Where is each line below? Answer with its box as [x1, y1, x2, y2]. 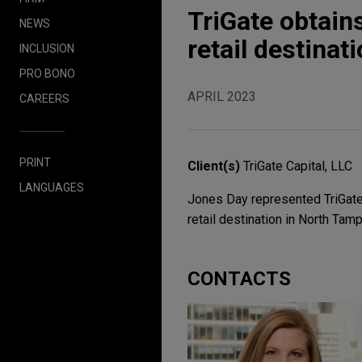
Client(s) [187, 158, 243, 174]
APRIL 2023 [187, 89, 256, 104]
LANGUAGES [19, 180, 84, 194]
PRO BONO [19, 66, 75, 80]
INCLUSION [19, 41, 74, 55]
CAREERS [19, 91, 69, 105]
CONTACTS [187, 267, 291, 290]
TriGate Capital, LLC [243, 158, 352, 174]
